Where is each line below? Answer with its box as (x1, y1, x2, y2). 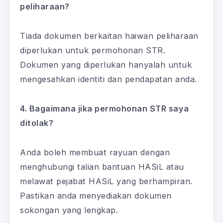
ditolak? (20, 117, 53, 128)
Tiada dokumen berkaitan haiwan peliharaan (20, 30, 199, 41)
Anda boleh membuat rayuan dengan (20, 147, 170, 157)
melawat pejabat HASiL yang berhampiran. (20, 176, 193, 186)
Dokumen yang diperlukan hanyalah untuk (20, 59, 192, 70)
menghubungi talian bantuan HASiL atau (20, 161, 184, 172)
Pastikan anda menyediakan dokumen (20, 190, 172, 201)
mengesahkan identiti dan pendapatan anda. (20, 74, 197, 84)
